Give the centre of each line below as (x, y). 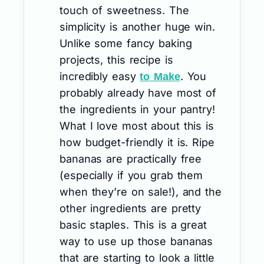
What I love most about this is (137, 126)
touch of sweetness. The (124, 11)
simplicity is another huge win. (137, 27)
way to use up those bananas (136, 242)
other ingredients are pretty (131, 209)
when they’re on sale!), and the (141, 192)
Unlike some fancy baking (126, 44)
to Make (160, 77)
